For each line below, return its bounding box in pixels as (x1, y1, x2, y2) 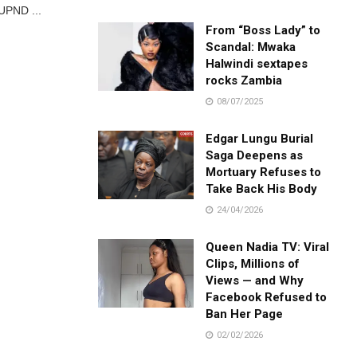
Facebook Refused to (206, 289, 328, 304)
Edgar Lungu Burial (206, 131, 314, 146)
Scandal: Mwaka (206, 39, 296, 54)
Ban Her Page (206, 306, 284, 321)
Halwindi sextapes (206, 56, 308, 71)
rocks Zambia (206, 73, 283, 88)
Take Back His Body (206, 181, 318, 196)
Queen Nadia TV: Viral (206, 239, 330, 254)
